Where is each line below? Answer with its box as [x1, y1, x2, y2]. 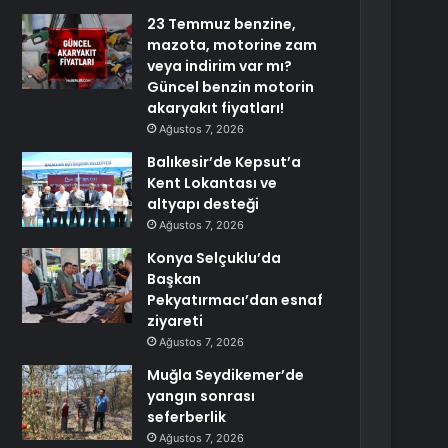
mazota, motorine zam [147, 35, 318, 55]
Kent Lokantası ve [147, 173, 278, 193]
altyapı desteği [147, 194, 260, 214]
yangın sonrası [147, 386, 256, 406]
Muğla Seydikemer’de [147, 365, 305, 385]
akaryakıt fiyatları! [147, 98, 285, 118]
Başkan [147, 269, 202, 289]
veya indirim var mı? [147, 56, 293, 76]
